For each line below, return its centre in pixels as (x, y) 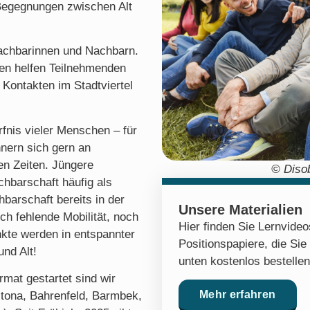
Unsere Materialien (240, 209)
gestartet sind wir (71, 279)
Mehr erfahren (238, 295)
